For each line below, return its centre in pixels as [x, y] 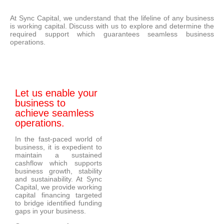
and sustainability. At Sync [58, 179]
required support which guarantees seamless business [112, 34]
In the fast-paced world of [58, 139]
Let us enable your [56, 93]
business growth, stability [58, 171]
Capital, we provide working [58, 187]
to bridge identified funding [58, 203]
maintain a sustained [58, 155]
